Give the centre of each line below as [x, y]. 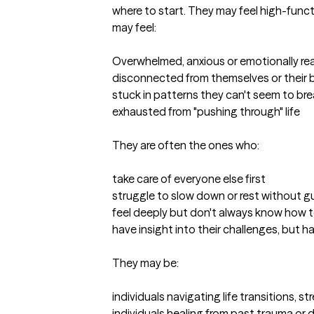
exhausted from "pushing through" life [206, 112]
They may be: [145, 263]
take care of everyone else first [189, 179]
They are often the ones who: [186, 145]
